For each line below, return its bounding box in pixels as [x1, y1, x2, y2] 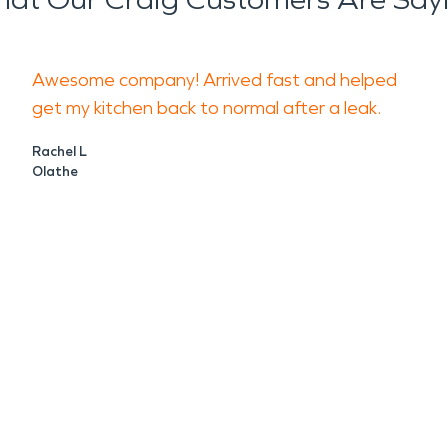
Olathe [32, 163, 78, 180]
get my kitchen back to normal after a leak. [32, 97, 381, 119]
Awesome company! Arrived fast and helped [32, 69, 397, 91]
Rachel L [32, 143, 87, 160]
